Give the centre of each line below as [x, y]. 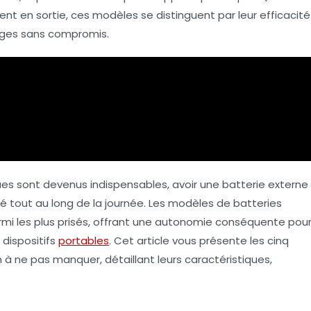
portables [84, 241]
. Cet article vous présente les [188, 241]
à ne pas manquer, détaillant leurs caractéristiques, [137, 259]
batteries [258, 203]
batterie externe [265, 184]
